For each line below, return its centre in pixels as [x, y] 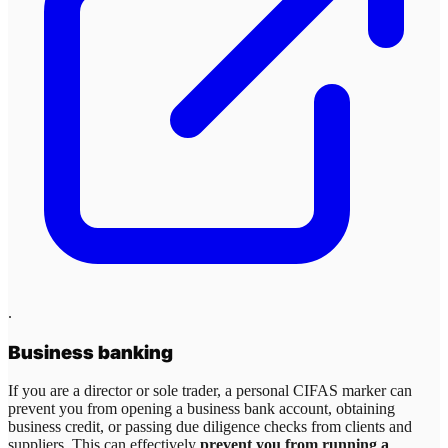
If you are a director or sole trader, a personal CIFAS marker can [210, 391]
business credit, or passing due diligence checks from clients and [210, 427]
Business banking [90, 352]
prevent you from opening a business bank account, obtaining [201, 409]
